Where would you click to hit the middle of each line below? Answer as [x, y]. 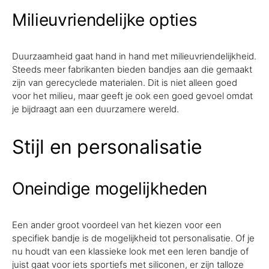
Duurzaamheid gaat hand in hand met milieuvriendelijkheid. [134, 56]
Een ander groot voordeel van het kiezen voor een [117, 225]
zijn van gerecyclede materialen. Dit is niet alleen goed [125, 83]
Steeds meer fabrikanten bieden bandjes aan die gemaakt [132, 69]
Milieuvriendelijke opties [105, 20]
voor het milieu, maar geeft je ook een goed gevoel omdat [132, 96]
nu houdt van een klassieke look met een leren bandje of [130, 251]
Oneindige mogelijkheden [110, 189]
